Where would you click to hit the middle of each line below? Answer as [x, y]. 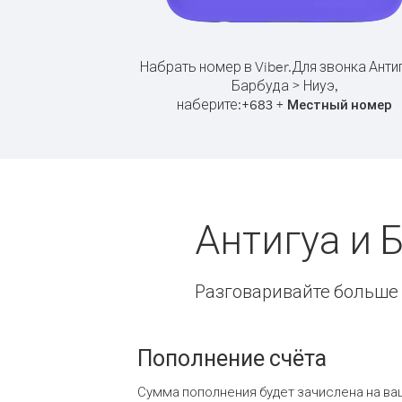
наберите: [209, 104]
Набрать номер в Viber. [215, 66]
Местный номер [340, 105]
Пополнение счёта [232, 357]
